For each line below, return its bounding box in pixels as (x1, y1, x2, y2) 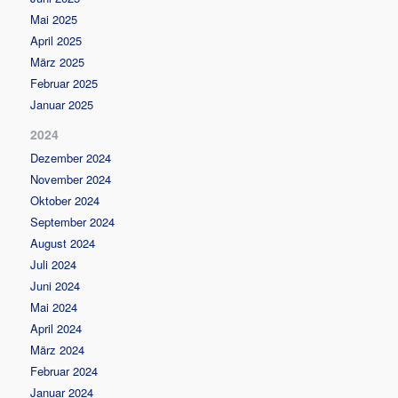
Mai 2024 (30, 298, 78, 315)
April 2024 (30, 319, 83, 337)
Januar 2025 (30, 95, 94, 113)
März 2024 (30, 340, 85, 358)
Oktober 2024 (30, 191, 100, 209)
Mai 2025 (30, 10, 78, 28)
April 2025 (30, 31, 83, 49)
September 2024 (30, 212, 115, 230)
